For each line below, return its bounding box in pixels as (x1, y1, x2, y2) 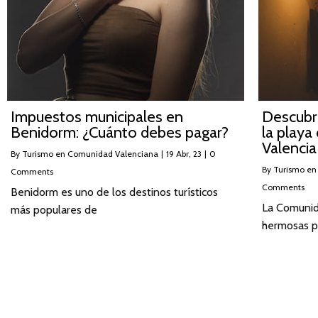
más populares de (11, 202, 97, 216)
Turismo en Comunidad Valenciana (22, 148, 158, 159)
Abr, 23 (176, 148, 202, 159)
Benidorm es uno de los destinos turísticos (11, 185, 218, 199)
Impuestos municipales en (11, 106, 183, 126)
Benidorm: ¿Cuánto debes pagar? (11, 122, 229, 142)
